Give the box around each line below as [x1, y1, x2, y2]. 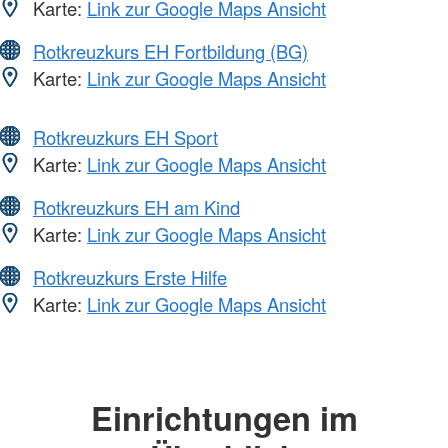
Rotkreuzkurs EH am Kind [33, 193, 240, 220]
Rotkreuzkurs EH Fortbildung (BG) [33, 37, 308, 64]
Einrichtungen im [90, 393, 358, 441]
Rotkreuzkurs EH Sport [33, 123, 218, 150]
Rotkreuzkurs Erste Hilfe [33, 263, 227, 290]
